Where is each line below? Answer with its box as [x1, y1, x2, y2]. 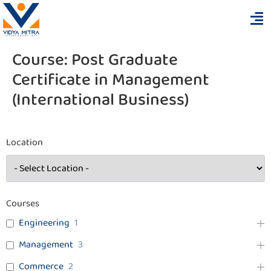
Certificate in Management [12, 67, 209, 94]
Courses [6, 196, 39, 212]
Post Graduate [71, 47, 178, 74]
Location [6, 135, 43, 151]
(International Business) [12, 87, 189, 114]
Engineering [19, 215, 70, 231]
